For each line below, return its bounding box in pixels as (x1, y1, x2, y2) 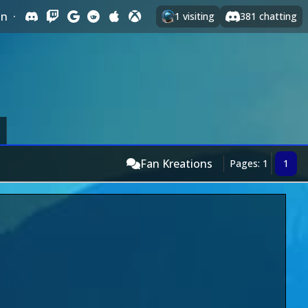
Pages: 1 (230, 157, 268, 170)
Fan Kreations (140, 156, 212, 171)
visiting (180, 10, 215, 23)
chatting (256, 10, 297, 23)
